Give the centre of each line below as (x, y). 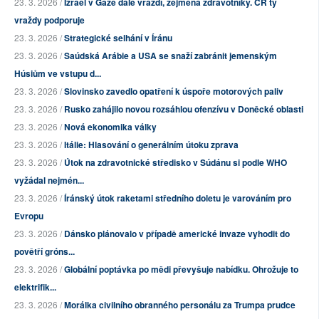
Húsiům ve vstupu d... (58, 74)
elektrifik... (35, 287)
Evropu (29, 216)
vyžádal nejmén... (49, 181)
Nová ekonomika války (110, 127)
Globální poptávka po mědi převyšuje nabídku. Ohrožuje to (181, 270)
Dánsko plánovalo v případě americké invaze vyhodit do (177, 234)
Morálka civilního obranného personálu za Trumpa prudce (180, 305)
